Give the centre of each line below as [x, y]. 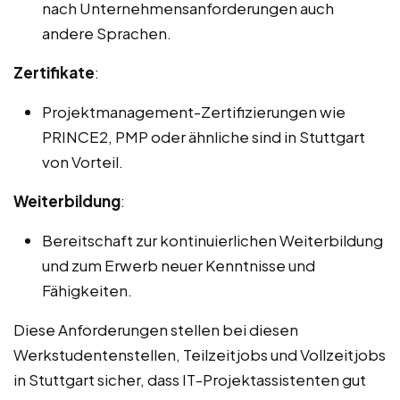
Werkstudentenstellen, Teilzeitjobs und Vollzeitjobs [200, 355]
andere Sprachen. [107, 33]
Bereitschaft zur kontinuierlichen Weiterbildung [212, 241]
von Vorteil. [83, 162]
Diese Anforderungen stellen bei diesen [156, 330]
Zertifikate [54, 73]
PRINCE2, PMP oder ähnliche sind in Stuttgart [204, 137]
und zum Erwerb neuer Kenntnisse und [179, 266]
